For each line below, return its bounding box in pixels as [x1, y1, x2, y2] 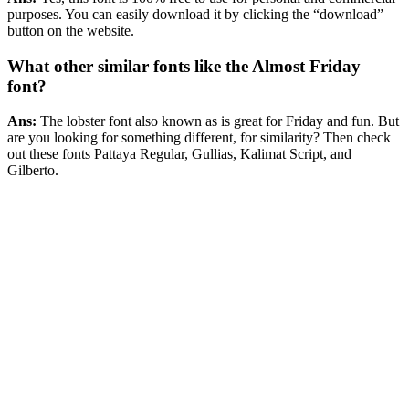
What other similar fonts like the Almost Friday [7, 56, 361, 76]
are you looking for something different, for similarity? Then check [7, 130, 391, 146]
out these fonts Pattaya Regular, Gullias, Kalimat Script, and [7, 146, 351, 163]
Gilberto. [7, 163, 58, 179]
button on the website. [7, 22, 134, 38]
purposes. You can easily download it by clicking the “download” [7, 5, 383, 22]
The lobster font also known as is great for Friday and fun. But [40, 113, 399, 130]
